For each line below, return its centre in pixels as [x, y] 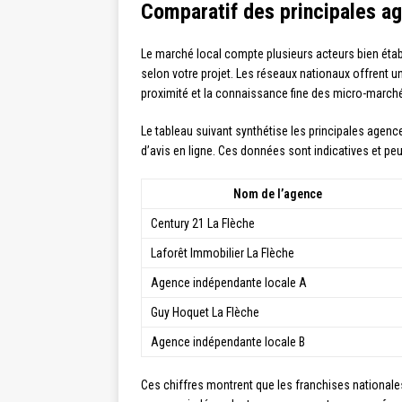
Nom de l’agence [277, 193]
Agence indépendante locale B [228, 341]
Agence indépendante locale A [229, 282]
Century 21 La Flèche [203, 223]
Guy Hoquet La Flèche [205, 312]
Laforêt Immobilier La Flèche [223, 253]
